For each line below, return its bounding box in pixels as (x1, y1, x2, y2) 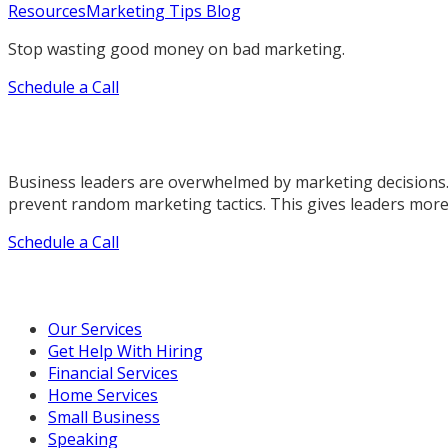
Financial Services (48, 361, 178, 384)
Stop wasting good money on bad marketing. (8, 38, 345, 61)
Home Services (48, 383, 158, 406)
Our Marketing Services (8, 274, 198, 297)
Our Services (48, 317, 142, 340)
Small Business (48, 405, 160, 428)
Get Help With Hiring (48, 339, 203, 362)
